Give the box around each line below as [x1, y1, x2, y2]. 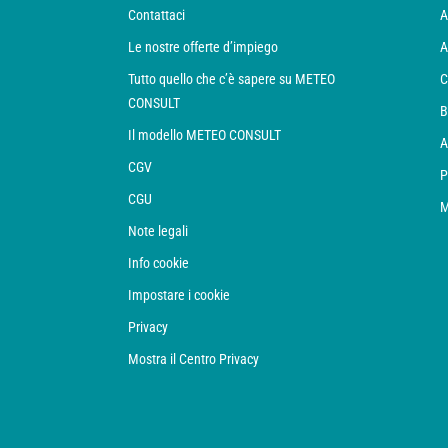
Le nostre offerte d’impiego [128, 39, 278, 55]
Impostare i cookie [128, 287, 230, 303]
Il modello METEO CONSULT [128, 127, 281, 143]
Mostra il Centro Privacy [128, 351, 259, 367]
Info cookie [128, 255, 189, 271]
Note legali [128, 223, 188, 239]
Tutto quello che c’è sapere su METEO [128, 71, 335, 87]
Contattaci [128, 7, 185, 23]
